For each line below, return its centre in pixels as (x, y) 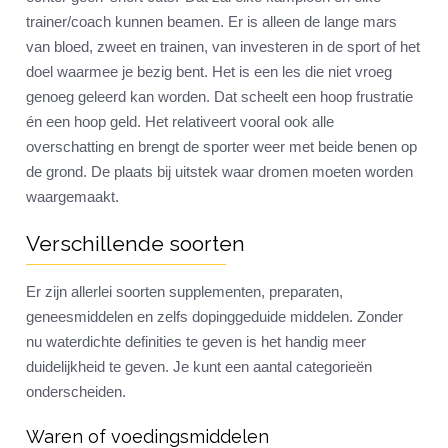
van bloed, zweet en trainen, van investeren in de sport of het (223, 47)
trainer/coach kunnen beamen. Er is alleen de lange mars (211, 22)
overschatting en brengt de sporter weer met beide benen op (221, 147)
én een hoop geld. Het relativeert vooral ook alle (180, 122)
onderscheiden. (76, 392)
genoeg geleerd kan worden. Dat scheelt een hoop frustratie (219, 97)
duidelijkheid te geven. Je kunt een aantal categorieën (199, 367)
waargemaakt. (72, 197)
